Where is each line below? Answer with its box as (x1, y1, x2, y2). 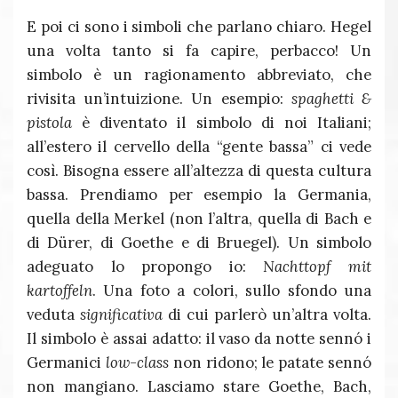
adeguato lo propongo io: (27, 257, 264, 276)
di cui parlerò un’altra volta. (163, 305, 371, 324)
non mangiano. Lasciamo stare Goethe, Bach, (27, 377, 371, 396)
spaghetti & (291, 89, 372, 108)
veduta (27, 305, 80, 324)
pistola (27, 113, 72, 132)
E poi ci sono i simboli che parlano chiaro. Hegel (27, 17, 371, 36)
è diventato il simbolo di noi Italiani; (72, 113, 371, 132)
